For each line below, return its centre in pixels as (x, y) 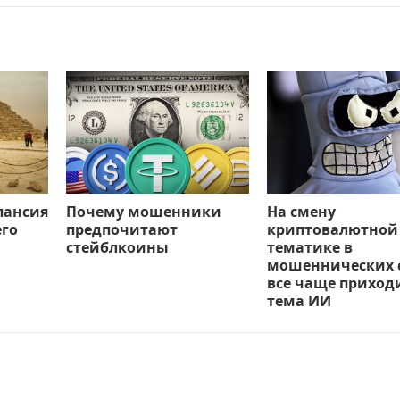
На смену (301, 212)
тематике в (310, 247)
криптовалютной (333, 229)
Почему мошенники (144, 212)
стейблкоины (117, 247)
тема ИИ (299, 301)
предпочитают (122, 229)
